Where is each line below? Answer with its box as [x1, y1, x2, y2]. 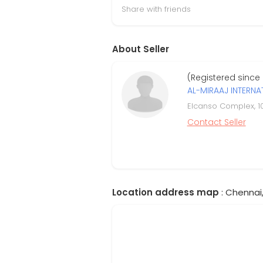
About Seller [112, 43, 169, 55]
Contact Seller [187, 116, 246, 128]
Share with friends [122, 4, 191, 15]
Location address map [112, 186, 219, 198]
